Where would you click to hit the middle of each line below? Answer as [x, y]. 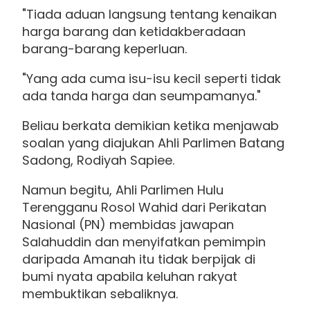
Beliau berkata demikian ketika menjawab [151, 126]
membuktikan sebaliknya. [100, 294]
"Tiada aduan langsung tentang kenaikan [149, 15]
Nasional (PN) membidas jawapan [128, 225]
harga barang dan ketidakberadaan [134, 32]
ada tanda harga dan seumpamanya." [142, 96]
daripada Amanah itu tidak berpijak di [139, 259]
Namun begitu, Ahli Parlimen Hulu [123, 190]
